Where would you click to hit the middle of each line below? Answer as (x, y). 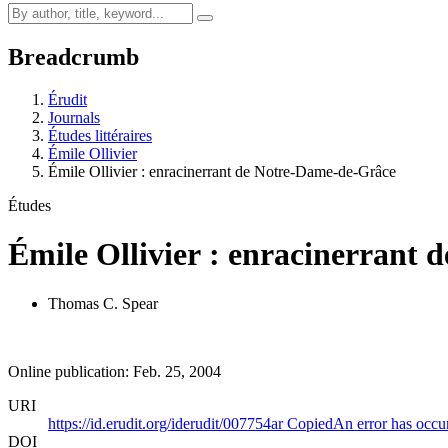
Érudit (67, 99)
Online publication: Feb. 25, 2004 (114, 371)
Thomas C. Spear (103, 303)
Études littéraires (100, 135)
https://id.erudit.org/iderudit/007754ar (167, 423)
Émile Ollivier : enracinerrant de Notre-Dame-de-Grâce (222, 171)
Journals (74, 117)
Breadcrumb (73, 56)
